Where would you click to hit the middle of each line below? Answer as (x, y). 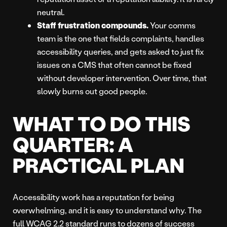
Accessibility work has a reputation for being (93, 197)
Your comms (172, 25)
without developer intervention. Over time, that (122, 78)
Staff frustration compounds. (93, 25)
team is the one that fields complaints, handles (121, 39)
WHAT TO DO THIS (102, 123)
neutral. (51, 12)
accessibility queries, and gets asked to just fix (121, 52)
